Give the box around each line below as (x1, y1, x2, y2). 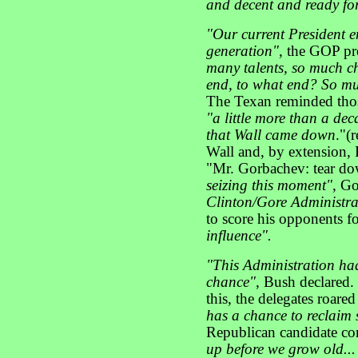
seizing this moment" (206, 177, 332, 193)
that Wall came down (206, 127, 336, 143)
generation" (206, 43, 279, 59)
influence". (206, 228, 272, 244)
